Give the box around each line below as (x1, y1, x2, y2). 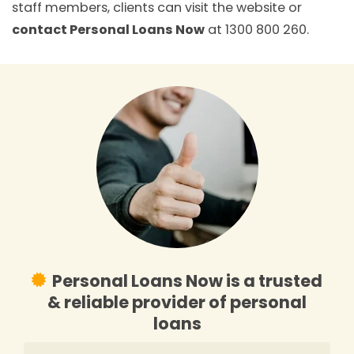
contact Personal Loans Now (12, 20, 205, 39)
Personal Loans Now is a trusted (52, 269, 323, 293)
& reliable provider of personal (47, 291, 307, 314)
